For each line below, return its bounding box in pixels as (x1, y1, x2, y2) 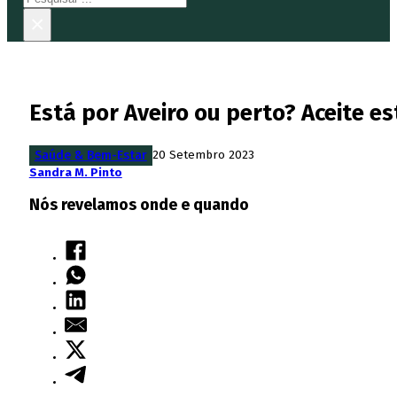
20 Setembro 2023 (152, 148, 254, 163)
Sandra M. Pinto (28, 165, 122, 180)
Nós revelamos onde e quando (28, 194, 249, 214)
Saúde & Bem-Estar (34, 147, 147, 163)
